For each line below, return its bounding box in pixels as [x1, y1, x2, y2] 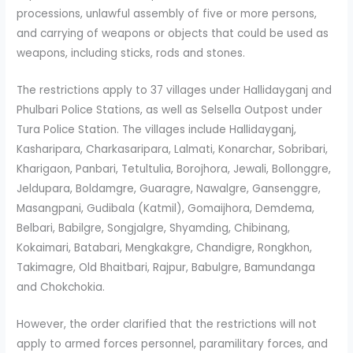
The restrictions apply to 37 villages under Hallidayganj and [17, 83, 333, 98]
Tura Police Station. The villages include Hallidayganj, [17, 122, 297, 138]
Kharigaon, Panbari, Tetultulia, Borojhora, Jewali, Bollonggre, [17, 162, 332, 177]
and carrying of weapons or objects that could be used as [17, 26, 329, 42]
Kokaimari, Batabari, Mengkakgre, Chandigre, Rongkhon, [17, 240, 313, 256]
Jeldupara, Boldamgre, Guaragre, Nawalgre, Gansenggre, [17, 181, 321, 197]
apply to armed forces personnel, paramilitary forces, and [17, 336, 329, 351]
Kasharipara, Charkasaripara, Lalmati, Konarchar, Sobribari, [17, 142, 329, 158]
